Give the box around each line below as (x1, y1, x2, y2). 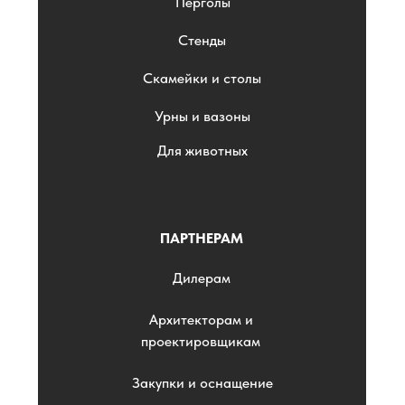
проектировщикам (141, 332, 260, 350)
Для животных (156, 142, 248, 159)
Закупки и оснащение (131, 374, 273, 391)
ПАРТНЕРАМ (159, 230, 243, 247)
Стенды (178, 32, 226, 49)
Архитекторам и (148, 310, 253, 328)
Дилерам (172, 269, 231, 287)
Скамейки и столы (143, 70, 261, 87)
